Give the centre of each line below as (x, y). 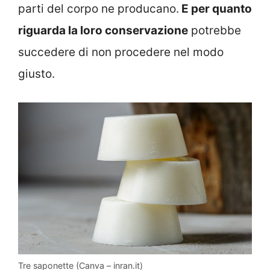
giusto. (36, 74)
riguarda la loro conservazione (103, 31)
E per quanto (215, 9)
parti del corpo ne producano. (99, 9)
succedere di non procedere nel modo (121, 52)
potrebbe (215, 31)
